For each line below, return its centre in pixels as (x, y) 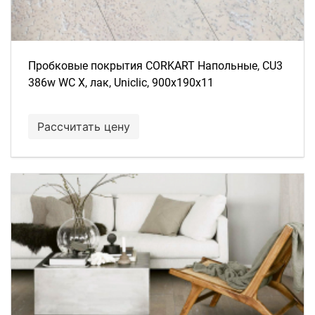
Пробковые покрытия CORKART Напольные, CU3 (155, 66)
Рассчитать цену (84, 127)
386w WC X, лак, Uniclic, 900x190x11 (121, 83)
